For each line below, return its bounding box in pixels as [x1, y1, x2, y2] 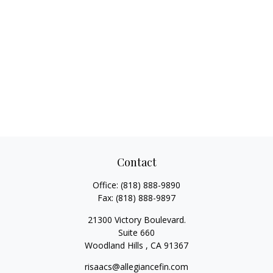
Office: [93, 179, 121, 191]
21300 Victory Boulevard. [87, 214, 186, 225]
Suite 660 [118, 227, 155, 238]
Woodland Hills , [85, 239, 148, 251]
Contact [116, 155, 157, 169]
